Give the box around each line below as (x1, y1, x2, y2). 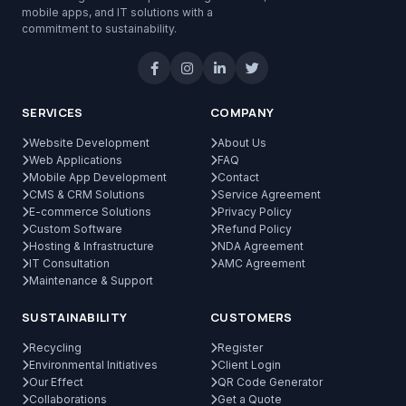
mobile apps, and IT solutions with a (22, 5, 213, 19)
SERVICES (22, 104, 83, 121)
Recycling (29, 341, 82, 354)
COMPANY (210, 104, 275, 121)
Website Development (29, 136, 150, 150)
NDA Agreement (217, 239, 304, 253)
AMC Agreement (217, 256, 305, 270)
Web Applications (29, 153, 122, 167)
